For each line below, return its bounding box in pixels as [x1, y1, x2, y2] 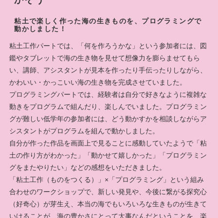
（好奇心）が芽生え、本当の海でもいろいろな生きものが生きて [9, 200, 207, 208]
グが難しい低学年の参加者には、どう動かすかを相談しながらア [9, 115, 207, 123]
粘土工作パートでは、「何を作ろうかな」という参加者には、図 [9, 42, 207, 50]
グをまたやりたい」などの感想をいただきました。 [9, 163, 166, 172]
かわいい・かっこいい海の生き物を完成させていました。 [9, 78, 187, 87]
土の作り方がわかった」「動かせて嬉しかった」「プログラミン [9, 151, 207, 160]
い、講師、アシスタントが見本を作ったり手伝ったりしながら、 [9, 66, 207, 74]
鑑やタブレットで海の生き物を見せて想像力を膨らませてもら [9, 54, 200, 62]
